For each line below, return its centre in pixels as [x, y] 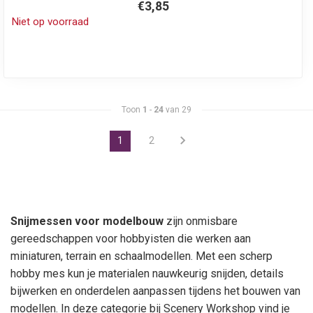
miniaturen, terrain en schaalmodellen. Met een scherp [141, 256]
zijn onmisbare [201, 221]
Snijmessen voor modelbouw [87, 221]
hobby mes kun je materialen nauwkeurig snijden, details [147, 273]
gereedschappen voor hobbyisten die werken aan [131, 238]
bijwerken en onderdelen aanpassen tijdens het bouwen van [155, 291]
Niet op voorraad [50, 21]
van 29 [177, 109]
